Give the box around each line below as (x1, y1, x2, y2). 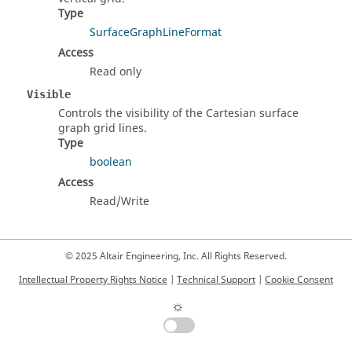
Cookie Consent (265, 273, 333, 288)
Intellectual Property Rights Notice (19, 273, 167, 288)
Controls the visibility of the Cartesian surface (58, 105, 299, 123)
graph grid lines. (58, 120, 147, 137)
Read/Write (90, 193, 149, 211)
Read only (90, 64, 141, 81)
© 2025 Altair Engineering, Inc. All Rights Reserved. (65, 249, 287, 264)
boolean (90, 154, 132, 171)
